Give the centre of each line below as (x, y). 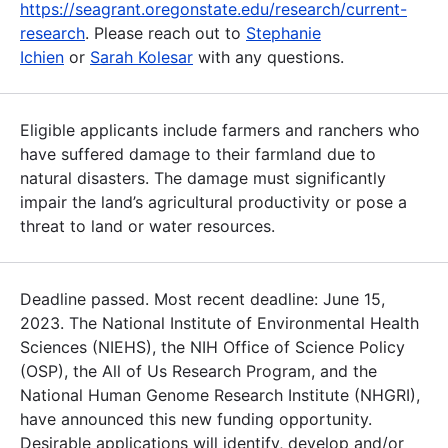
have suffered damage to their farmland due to (198, 153)
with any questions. (268, 56)
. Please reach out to (165, 32)
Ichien (42, 56)
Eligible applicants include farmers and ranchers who (220, 129)
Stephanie (283, 32)
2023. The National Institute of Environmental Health (219, 322)
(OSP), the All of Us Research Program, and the (198, 370)
